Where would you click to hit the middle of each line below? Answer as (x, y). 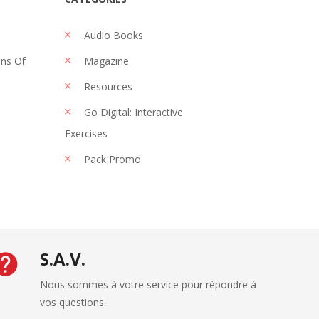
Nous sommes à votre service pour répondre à (148, 284)
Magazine (105, 61)
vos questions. (73, 302)
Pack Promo (111, 159)
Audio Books (112, 35)
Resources (107, 87)
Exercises (86, 134)
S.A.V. (62, 259)
